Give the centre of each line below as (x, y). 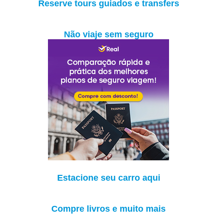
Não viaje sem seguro (108, 34)
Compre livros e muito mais (108, 209)
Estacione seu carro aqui (108, 178)
